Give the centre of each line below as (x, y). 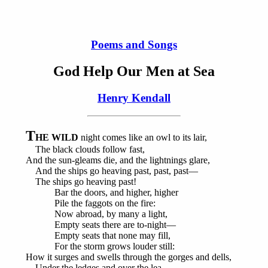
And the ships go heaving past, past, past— (112, 171)
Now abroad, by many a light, (96, 214)
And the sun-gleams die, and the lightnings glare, (118, 160)
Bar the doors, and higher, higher (102, 193)
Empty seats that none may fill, (98, 236)
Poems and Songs (134, 44)
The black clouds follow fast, (85, 150)
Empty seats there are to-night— (100, 225)
